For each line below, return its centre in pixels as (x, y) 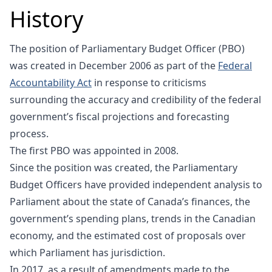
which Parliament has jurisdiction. (87, 252)
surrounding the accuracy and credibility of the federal (135, 99)
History (46, 19)
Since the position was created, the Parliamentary (124, 167)
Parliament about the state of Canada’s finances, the (130, 201)
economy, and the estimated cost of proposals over (128, 235)
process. (29, 133)
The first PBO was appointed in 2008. (94, 150)
